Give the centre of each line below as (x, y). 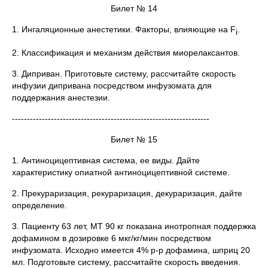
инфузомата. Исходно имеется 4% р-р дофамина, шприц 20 (131, 250)
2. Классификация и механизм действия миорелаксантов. (126, 52)
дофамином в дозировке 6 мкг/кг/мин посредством (112, 238)
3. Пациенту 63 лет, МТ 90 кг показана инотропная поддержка (134, 226)
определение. (39, 205)
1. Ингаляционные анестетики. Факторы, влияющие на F (124, 30)
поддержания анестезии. (61, 97)
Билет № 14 (134, 9)
